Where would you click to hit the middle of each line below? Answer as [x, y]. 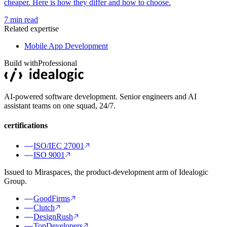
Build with [21, 63]
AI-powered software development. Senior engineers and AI [100, 97]
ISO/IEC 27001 [59, 145]
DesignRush [53, 216]
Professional [58, 63]
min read [23, 20]
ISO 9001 [49, 155]
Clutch [44, 207]
